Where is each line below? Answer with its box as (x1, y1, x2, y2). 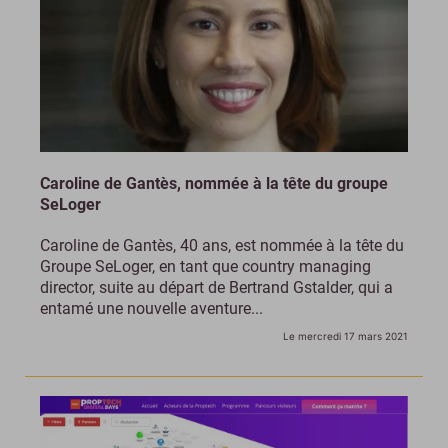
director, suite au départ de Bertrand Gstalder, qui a (40, 278, 393, 298)
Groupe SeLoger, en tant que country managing (40, 257, 371, 277)
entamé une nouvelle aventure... (40, 299, 263, 319)
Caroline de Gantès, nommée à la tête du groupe (40, 174, 388, 194)
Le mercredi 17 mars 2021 (283, 330, 408, 343)
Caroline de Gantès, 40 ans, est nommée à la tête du (40, 236, 404, 256)
